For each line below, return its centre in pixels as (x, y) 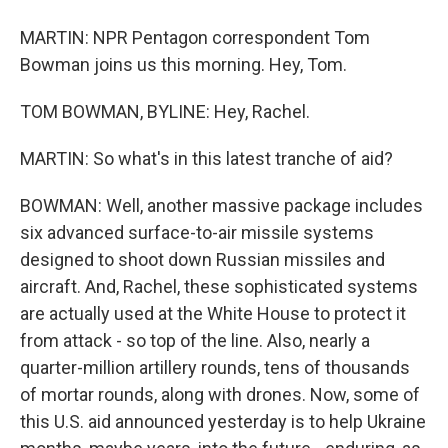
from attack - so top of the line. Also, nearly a (195, 340)
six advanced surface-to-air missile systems (197, 232)
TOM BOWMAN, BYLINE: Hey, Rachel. (165, 111)
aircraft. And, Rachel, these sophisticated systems (219, 286)
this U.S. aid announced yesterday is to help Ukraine (223, 421)
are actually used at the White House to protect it (213, 313)
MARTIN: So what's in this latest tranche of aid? (206, 158)
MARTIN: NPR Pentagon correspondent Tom (195, 37)
